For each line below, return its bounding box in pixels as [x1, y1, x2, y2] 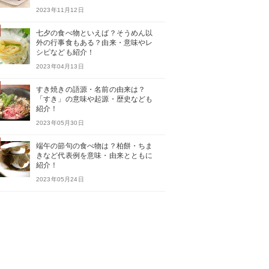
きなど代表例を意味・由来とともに [36, 151, 153, 160]
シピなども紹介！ [36, 48, 95, 56]
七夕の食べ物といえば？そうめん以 [36, 29, 153, 37]
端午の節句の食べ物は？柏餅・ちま [36, 142, 153, 150]
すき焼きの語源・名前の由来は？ [36, 85, 146, 94]
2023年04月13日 [36, 63, 84, 70]
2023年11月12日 [36, 7, 84, 13]
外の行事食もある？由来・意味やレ [36, 38, 153, 47]
